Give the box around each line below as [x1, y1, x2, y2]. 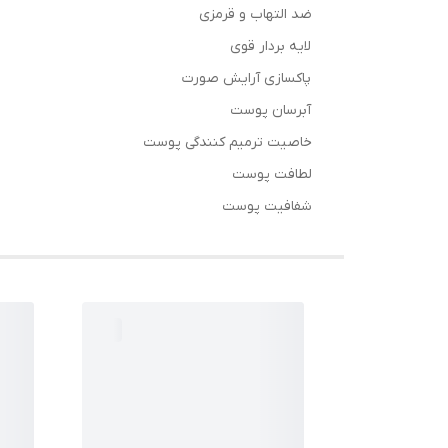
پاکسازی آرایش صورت [182, 68, 312, 88]
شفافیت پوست [222, 196, 312, 216]
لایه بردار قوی [230, 36, 312, 56]
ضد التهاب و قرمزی [199, 4, 312, 24]
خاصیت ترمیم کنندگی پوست [143, 132, 312, 152]
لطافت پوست [232, 164, 312, 184]
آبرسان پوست [230, 100, 312, 120]
